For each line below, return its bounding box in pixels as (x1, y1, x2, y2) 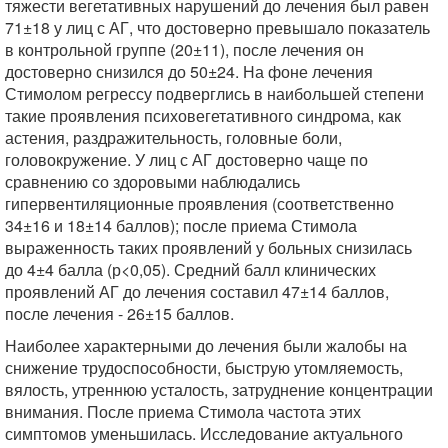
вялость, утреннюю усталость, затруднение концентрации (5, 377, 433, 401)
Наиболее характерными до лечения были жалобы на (5, 333, 407, 357)
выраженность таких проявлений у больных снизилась (5, 235, 412, 259)
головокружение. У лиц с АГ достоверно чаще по (5, 147, 368, 171)
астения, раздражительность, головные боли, (5, 125, 342, 149)
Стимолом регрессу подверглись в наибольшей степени (5, 81, 424, 105)
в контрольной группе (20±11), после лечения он (5, 37, 364, 61)
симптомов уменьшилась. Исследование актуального (5, 421, 403, 445)
